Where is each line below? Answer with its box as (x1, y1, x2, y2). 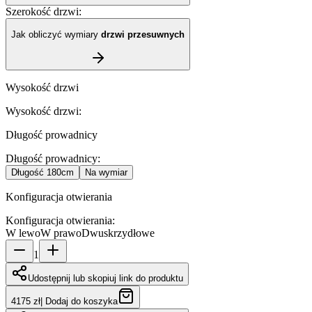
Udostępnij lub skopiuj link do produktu (28, 272, 183, 283)
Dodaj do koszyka (45, 295, 118, 306)
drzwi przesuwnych (101, 29, 185, 40)
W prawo (40, 226, 81, 239)
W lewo (6, 226, 40, 239)
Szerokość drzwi (6, 6, 79, 18)
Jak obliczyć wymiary (11, 29, 101, 40)
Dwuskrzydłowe (81, 226, 155, 239)
